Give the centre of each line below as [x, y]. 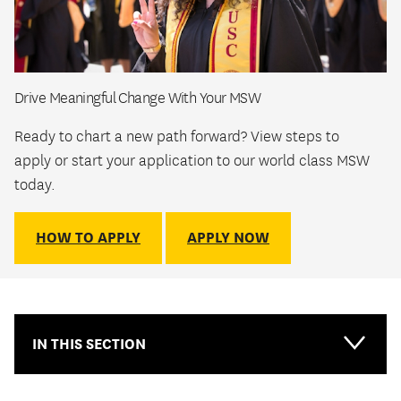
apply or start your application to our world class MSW [192, 161]
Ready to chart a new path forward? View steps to [177, 137]
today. [35, 185]
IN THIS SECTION [89, 344]
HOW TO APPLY [88, 237]
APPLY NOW [228, 237]
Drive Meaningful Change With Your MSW [138, 98]
